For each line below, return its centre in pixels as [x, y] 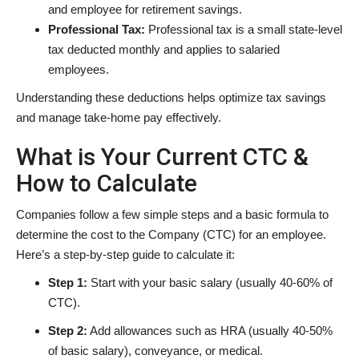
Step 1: [69, 282]
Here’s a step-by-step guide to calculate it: [125, 254]
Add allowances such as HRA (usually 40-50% [210, 330]
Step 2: [68, 330]
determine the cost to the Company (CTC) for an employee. [171, 234]
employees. [79, 69]
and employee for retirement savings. [145, 9]
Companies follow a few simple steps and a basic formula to [172, 214]
